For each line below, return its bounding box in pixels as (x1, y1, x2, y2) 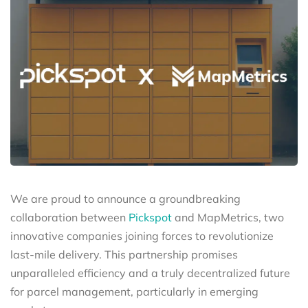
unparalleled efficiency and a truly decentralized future (10, 265, 290, 280)
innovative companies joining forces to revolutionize (10, 228, 274, 243)
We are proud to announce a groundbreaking (10, 191, 241, 206)
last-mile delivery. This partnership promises (10, 247, 238, 261)
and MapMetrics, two (172, 210, 284, 224)
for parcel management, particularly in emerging (10, 284, 258, 298)
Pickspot (129, 210, 172, 224)
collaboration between (10, 210, 129, 224)
